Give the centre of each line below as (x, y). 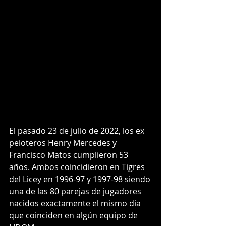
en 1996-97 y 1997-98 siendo (97, 179)
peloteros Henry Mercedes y (64, 143)
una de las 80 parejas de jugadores (76, 191)
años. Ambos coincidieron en (65, 167)
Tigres (134, 167)
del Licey (25, 179)
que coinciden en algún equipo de (74, 215)
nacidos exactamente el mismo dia (76, 203)
